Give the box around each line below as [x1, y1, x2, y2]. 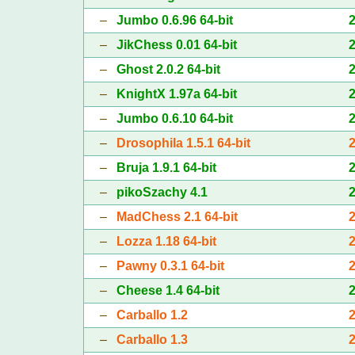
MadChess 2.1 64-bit [116, 209, 238, 223]
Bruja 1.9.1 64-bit [116, 160, 216, 174]
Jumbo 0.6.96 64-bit [116, 13, 233, 27]
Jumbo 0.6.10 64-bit [116, 111, 233, 125]
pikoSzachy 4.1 [116, 185, 208, 199]
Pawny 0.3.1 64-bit [116, 258, 224, 273]
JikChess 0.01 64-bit [116, 37, 237, 52]
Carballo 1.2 [116, 307, 188, 322]
